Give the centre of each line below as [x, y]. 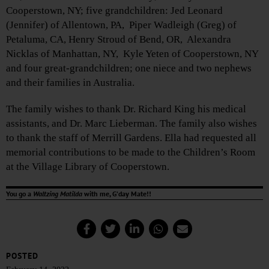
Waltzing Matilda [58, 194]
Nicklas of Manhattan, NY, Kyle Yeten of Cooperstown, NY [132, 54]
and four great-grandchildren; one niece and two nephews [129, 68]
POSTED [22, 256]
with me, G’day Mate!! [117, 194]
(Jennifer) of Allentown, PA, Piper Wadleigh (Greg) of [121, 25]
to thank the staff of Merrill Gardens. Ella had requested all [131, 138]
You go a [20, 194]
